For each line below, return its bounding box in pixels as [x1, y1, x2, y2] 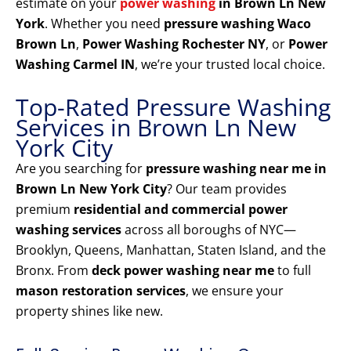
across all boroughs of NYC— [121, 221, 296, 239]
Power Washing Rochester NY [82, 35, 266, 53]
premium [16, 201, 74, 219]
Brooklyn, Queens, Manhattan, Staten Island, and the [16, 241, 326, 259]
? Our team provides [167, 180, 287, 198]
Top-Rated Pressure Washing [16, 91, 331, 124]
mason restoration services [16, 282, 186, 300]
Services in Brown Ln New [16, 111, 296, 144]
